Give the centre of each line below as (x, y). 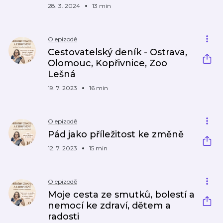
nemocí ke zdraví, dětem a (109, 206)
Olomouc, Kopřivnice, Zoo (108, 63)
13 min (102, 6)
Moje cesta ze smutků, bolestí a (121, 195)
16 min (99, 88)
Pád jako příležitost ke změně (116, 134)
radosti (63, 217)
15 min (98, 148)
